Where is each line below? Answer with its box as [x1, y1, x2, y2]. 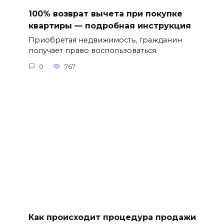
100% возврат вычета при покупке [28, 9, 182, 19]
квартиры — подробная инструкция [28, 21, 191, 31]
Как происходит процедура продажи [28, 212, 196, 222]
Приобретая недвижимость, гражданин [28, 35, 182, 45]
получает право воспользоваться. [28, 46, 157, 55]
